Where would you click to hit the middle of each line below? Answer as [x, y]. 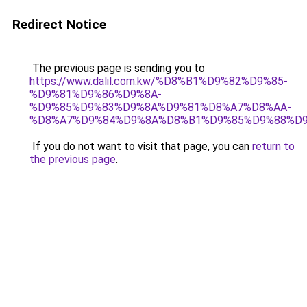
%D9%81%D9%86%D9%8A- [96, 94]
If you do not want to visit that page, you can [141, 146]
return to [273, 146]
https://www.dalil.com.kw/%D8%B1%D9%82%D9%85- [159, 81]
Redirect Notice [59, 24]
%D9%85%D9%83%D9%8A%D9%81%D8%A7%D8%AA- [160, 107]
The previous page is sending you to [117, 68]
